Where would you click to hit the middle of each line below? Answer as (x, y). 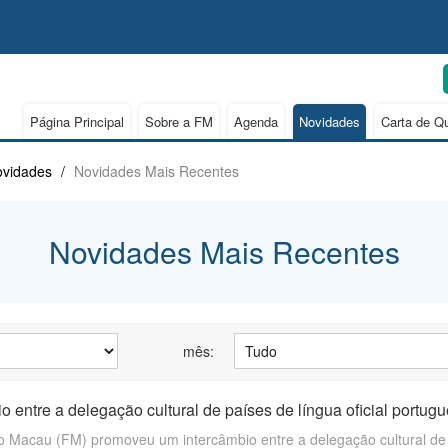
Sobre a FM (179, 121)
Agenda (256, 121)
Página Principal (77, 121)
